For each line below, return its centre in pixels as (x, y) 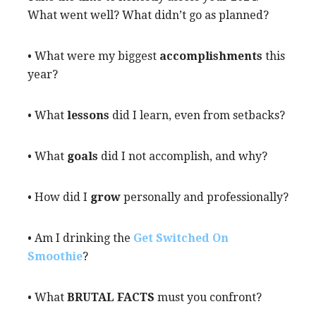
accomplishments (211, 56)
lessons (88, 115)
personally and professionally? (205, 197)
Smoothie (55, 256)
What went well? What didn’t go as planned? (148, 15)
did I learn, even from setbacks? (197, 115)
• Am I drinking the (80, 238)
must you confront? (208, 297)
